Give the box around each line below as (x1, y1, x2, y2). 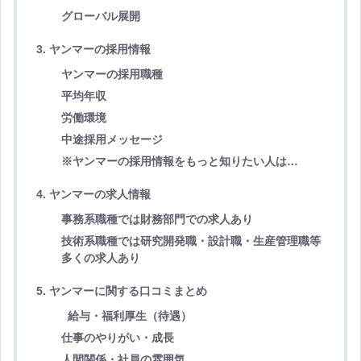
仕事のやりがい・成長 (60, 331, 174, 345)
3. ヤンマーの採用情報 (36, 43, 151, 56)
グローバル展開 (60, 10, 140, 23)
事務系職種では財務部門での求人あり (60, 213, 253, 226)
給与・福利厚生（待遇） (60, 309, 192, 323)
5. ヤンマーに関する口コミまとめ (36, 284, 207, 298)
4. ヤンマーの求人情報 (36, 188, 151, 201)
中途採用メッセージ (60, 133, 163, 147)
